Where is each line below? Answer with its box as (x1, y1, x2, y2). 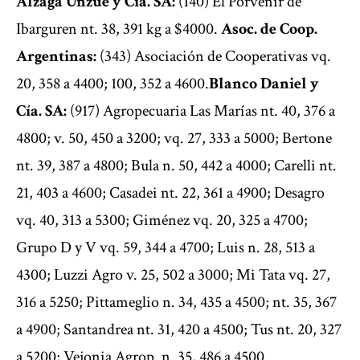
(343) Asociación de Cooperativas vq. (96, 46, 331, 67)
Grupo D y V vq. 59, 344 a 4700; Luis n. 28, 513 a (16, 237, 315, 259)
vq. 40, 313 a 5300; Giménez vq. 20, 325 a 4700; (16, 210, 308, 231)
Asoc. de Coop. (221, 18, 317, 40)
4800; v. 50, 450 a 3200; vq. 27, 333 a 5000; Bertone (16, 128, 332, 149)
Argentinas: (16, 46, 96, 67)
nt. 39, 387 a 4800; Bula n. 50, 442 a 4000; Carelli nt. (16, 155, 337, 177)
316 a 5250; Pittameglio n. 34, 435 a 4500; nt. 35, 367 (16, 292, 337, 313)
